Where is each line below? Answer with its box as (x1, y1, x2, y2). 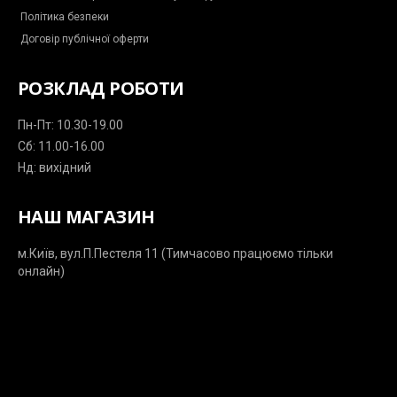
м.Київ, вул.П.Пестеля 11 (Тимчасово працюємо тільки (18, 246, 333, 261)
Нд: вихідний (18, 160, 91, 175)
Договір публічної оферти (20, 33, 149, 45)
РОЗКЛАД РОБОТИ (18, 76, 184, 100)
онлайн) (18, 264, 65, 278)
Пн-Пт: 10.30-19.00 (18, 118, 123, 132)
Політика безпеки (20, 11, 109, 23)
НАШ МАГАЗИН (18, 205, 155, 229)
